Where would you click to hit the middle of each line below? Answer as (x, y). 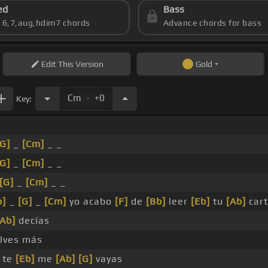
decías (33, 221)
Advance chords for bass (212, 23)
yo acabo (91, 202)
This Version (80, 64)
